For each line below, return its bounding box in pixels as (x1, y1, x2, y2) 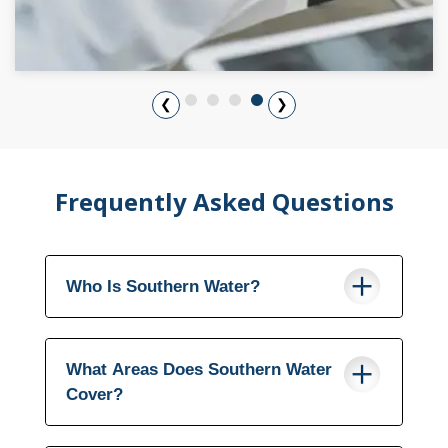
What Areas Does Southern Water (66, 359, 332, 379)
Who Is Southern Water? (66, 276, 260, 296)
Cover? (66, 384, 123, 404)
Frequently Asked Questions (54, 184, 394, 218)
